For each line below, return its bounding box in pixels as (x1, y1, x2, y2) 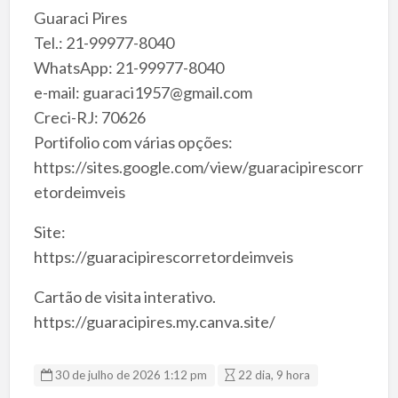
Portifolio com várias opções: (33, 131, 233, 152)
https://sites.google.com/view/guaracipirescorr (33, 156, 363, 177)
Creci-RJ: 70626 (33, 107, 146, 127)
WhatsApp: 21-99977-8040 (33, 57, 224, 77)
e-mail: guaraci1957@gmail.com (33, 82, 252, 102)
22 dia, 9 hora (235, 367, 311, 382)
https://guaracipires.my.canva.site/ (33, 311, 275, 331)
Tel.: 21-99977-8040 (33, 32, 174, 52)
